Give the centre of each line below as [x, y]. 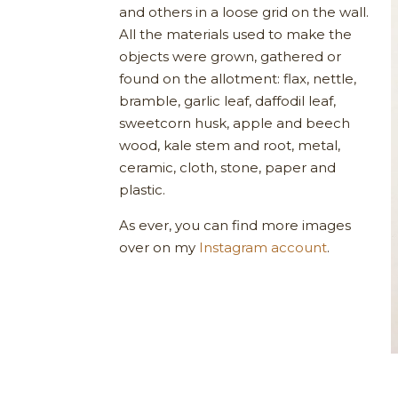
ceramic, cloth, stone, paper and [228, 167]
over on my [159, 247]
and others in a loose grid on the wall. [244, 12]
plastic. [143, 189]
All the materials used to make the [236, 34]
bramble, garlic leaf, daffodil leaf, [228, 100]
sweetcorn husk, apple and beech [235, 123]
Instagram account [263, 247]
